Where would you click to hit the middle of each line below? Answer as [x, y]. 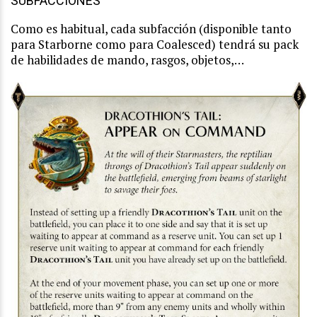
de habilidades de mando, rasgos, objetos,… [127, 59]
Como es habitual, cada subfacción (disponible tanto [151, 28]
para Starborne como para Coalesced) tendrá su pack [155, 44]
